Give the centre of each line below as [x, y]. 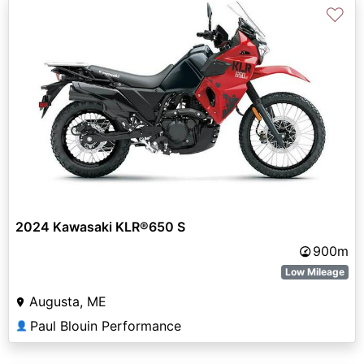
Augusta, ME [68, 302]
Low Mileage [315, 272]
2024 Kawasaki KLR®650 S [100, 227]
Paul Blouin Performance [106, 326]
